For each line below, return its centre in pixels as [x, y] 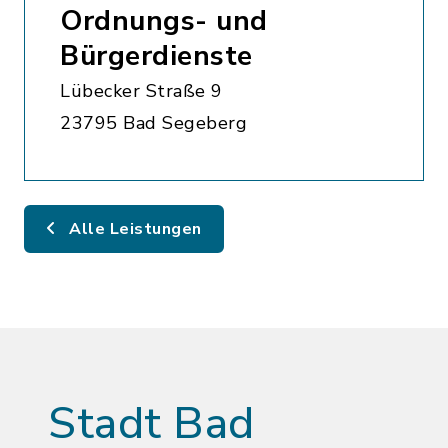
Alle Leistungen [133, 229]
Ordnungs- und [164, 21]
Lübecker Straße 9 [141, 91]
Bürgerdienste [156, 56]
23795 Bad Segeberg [153, 123]
